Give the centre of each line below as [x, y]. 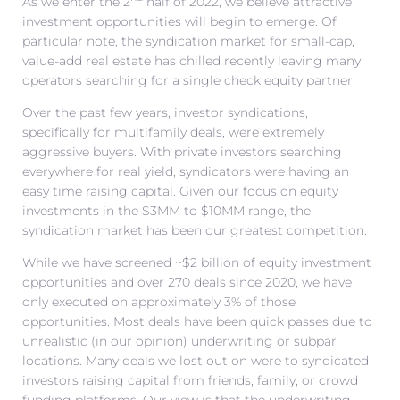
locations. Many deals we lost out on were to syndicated [196, 360]
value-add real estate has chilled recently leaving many [192, 60]
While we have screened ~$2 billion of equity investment [197, 262]
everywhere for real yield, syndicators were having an [186, 171]
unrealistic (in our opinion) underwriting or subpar [179, 341]
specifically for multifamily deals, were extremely [173, 132]
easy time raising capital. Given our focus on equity [180, 191]
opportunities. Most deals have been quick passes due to [197, 321]
